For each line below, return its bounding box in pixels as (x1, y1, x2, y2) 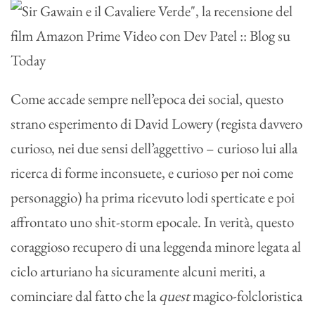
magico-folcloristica (193, 285, 302, 305)
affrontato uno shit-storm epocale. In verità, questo (11, 212, 294, 231)
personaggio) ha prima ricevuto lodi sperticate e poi (11, 187, 295, 207)
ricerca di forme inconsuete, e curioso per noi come (11, 162, 293, 182)
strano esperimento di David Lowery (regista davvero (11, 113, 302, 133)
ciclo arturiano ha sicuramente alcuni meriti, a (11, 261, 265, 281)
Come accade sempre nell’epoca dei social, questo (11, 89, 283, 108)
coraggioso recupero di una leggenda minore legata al (11, 236, 301, 256)
